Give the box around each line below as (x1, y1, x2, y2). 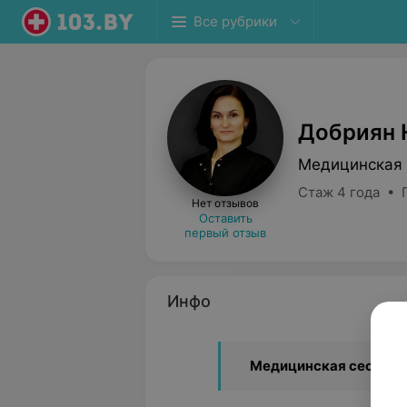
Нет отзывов (192, 196, 259, 210)
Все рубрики (194, 13, 277, 30)
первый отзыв (184, 225, 266, 240)
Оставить (198, 211, 253, 225)
